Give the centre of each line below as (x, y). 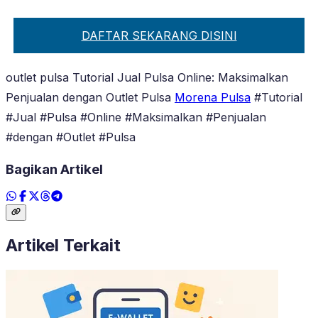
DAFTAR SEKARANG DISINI (159, 35)
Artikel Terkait (63, 245)
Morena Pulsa (213, 97)
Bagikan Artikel (54, 169)
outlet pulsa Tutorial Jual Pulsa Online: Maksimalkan (147, 77)
